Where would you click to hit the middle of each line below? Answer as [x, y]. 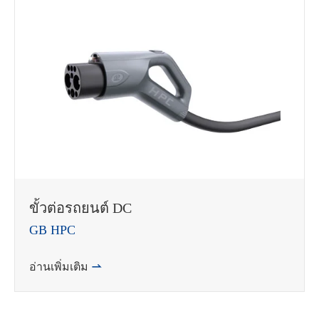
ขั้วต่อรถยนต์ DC [80, 208]
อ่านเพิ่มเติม [60, 267]
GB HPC [52, 230]
